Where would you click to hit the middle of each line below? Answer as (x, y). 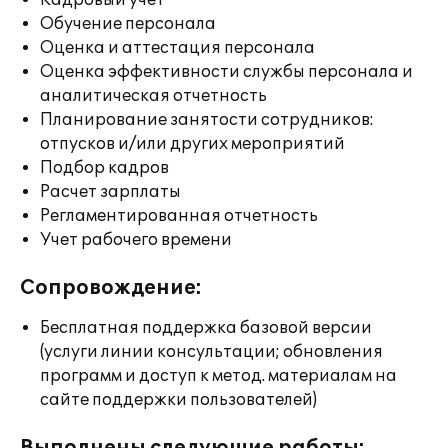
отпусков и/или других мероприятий (192, 144)
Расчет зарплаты (110, 192)
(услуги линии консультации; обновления (211, 352)
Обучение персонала (128, 24)
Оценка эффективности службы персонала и (226, 72)
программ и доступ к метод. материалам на (218, 376)
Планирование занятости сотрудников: (207, 120)
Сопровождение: (111, 288)
